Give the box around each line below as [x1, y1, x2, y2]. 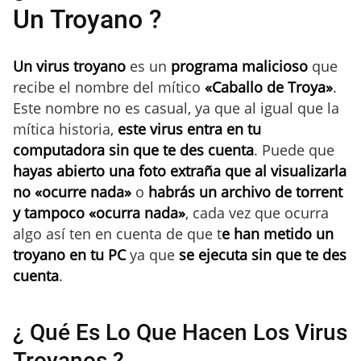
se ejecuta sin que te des [179, 244, 346, 264]
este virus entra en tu [114, 118, 261, 139]
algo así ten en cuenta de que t [13, 223, 222, 243]
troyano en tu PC [13, 244, 126, 264]
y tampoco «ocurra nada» [13, 202, 185, 222]
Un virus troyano [13, 56, 126, 76]
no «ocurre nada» [13, 181, 131, 201]
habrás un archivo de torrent [148, 181, 342, 201]
